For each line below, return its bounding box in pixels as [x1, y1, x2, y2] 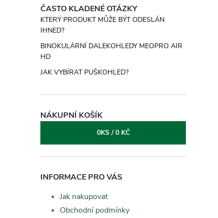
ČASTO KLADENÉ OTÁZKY [40, 3, 137, 14]
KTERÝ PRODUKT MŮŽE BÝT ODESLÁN [40, 15, 164, 24]
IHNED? [40, 26, 64, 35]
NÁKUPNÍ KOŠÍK [40, 110, 103, 121]
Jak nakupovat [60, 191, 108, 202]
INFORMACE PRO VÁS [40, 172, 122, 182]
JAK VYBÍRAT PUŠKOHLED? [40, 68, 128, 77]
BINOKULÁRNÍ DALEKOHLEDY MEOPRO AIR [40, 41, 182, 51]
